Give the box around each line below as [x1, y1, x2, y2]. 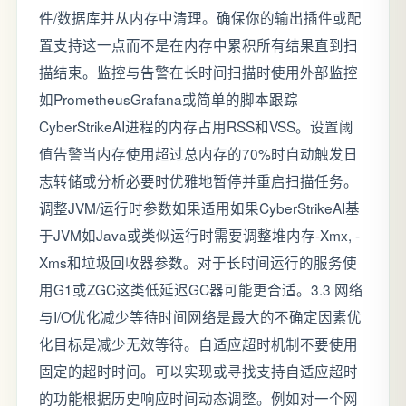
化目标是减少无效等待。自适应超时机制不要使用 [39, 333, 358, 353]
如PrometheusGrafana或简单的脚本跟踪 [39, 89, 298, 109]
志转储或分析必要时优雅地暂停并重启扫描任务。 [39, 170, 358, 190]
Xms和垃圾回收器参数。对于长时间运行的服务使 [39, 252, 357, 272]
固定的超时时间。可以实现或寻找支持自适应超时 [39, 361, 358, 381]
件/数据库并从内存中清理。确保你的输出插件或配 [39, 7, 362, 27]
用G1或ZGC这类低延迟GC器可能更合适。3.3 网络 [39, 279, 363, 299]
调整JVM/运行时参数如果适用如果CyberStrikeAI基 [39, 198, 360, 217]
